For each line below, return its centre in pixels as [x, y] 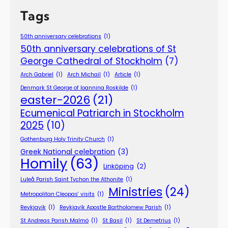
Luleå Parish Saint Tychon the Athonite [72, 179]
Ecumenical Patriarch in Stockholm [102, 113]
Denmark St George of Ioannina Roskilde [74, 88]
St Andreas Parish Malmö [54, 220]
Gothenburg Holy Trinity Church [63, 139]
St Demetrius [154, 220]
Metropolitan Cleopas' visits [58, 194]
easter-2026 [55, 100]
